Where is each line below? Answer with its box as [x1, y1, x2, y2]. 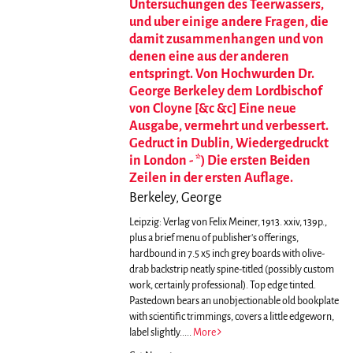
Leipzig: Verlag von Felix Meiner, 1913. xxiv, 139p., [128, 217, 327, 229]
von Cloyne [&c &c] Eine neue [128, 102, 296, 117]
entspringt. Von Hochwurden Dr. [128, 67, 314, 82]
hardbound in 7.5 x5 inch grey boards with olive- [128, 248, 325, 260]
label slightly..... [128, 327, 193, 339]
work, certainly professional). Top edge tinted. [128, 280, 316, 292]
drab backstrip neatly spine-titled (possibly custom [128, 264, 334, 276]
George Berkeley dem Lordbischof [128, 84, 322, 99]
